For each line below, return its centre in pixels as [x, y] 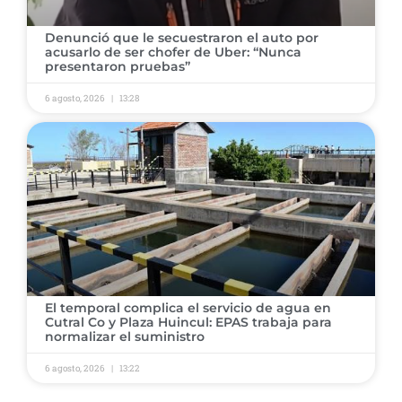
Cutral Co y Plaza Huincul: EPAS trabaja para [188, 322]
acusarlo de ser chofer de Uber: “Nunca [173, 52]
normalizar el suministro [125, 336]
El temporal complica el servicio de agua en [188, 307]
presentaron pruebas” [118, 66]
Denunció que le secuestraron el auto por [182, 37]
